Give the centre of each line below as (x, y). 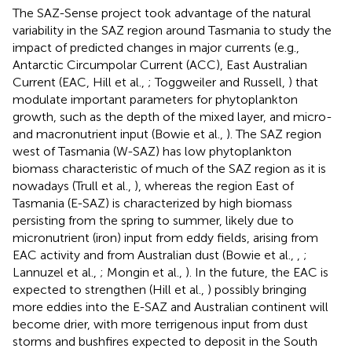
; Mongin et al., (143, 272)
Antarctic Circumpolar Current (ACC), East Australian (160, 64)
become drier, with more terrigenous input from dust (160, 324)
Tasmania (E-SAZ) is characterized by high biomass (152, 203)
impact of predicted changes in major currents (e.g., (156, 47)
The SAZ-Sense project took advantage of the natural (162, 13)
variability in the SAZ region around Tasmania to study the (172, 30)
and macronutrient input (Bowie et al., (119, 134)
